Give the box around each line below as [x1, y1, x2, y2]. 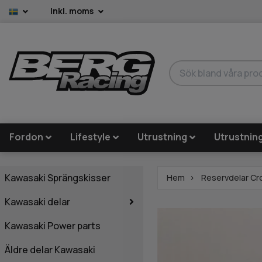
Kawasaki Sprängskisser [5, 171, 111, 184]
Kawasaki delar [5, 195, 70, 208]
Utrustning [137, 130, 188, 144]
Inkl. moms [50, 5, 95, 16]
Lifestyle [70, 130, 111, 144]
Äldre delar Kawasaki [5, 243, 95, 256]
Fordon [9, 130, 43, 144]
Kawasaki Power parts [5, 219, 101, 232]
